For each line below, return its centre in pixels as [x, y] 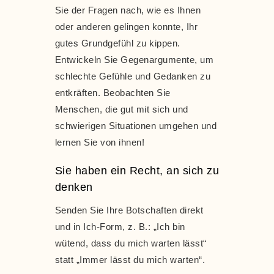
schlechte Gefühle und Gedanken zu [133, 76]
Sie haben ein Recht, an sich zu [137, 170]
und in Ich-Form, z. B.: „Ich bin [120, 226]
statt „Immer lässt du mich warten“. [130, 259]
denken [74, 187]
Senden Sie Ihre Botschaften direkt [129, 210]
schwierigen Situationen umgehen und [136, 125]
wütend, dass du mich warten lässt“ [131, 243]
